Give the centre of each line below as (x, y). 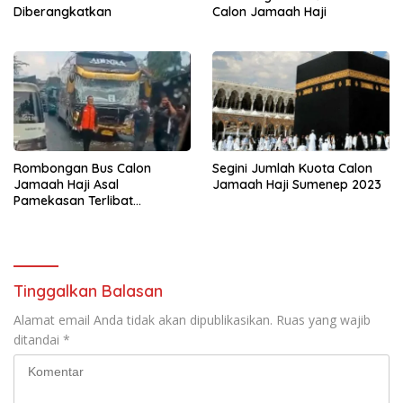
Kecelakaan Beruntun (77, 216)
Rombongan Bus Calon (82, 168)
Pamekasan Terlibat (73, 200)
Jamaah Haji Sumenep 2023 (297, 184)
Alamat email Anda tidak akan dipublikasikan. (143, 319)
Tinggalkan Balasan (88, 291)
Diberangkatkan (63, 11)
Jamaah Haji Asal (66, 184)
